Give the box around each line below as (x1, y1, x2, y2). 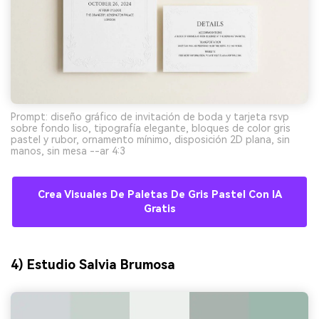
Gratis (143, 202, 176, 215)
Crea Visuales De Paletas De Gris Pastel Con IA (37, 188, 282, 201)
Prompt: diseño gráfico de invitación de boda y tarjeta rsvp (11, 110, 289, 122)
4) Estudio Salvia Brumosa (11, 257, 175, 273)
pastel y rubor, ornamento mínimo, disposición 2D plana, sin (11, 133, 290, 145)
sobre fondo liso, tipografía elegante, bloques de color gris (11, 122, 291, 134)
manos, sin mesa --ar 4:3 (11, 145, 125, 157)
